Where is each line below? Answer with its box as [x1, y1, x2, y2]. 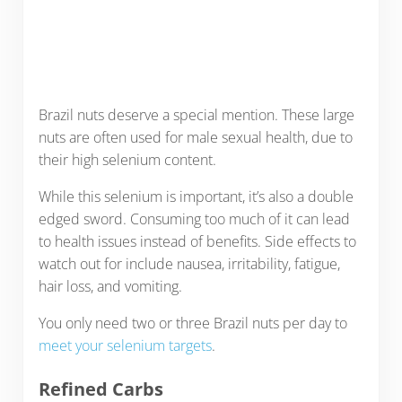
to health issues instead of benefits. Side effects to [38, 232, 356, 252]
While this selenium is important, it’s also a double [38, 187, 354, 207]
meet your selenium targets [38, 336, 212, 356]
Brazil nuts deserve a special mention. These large [38, 105, 354, 126]
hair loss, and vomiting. [38, 276, 182, 297]
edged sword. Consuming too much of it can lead [38, 209, 350, 230]
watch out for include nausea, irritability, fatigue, [38, 254, 340, 275]
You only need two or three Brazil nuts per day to [38, 313, 347, 334]
